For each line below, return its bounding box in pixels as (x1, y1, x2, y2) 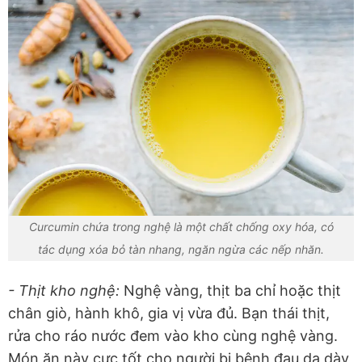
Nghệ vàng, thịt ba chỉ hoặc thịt (120, 282, 341, 300)
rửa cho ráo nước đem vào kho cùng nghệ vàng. (8, 327, 338, 345)
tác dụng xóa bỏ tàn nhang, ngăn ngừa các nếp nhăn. (38, 242, 324, 257)
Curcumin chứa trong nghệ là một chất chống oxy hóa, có (28, 220, 334, 234)
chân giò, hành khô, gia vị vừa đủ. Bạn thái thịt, (8, 305, 330, 322)
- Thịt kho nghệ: (8, 282, 120, 300)
